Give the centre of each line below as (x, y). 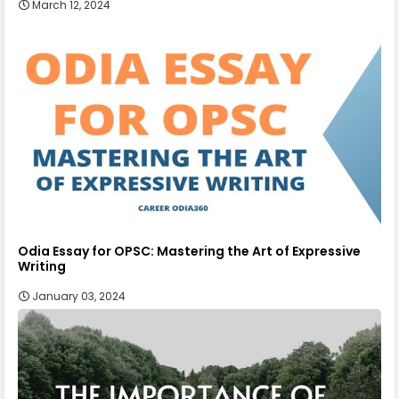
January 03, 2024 (79, 296)
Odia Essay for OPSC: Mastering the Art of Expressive (189, 251)
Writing (42, 266)
